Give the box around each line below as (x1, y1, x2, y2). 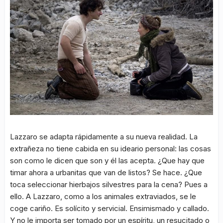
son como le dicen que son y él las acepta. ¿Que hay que (10, 156, 205, 166)
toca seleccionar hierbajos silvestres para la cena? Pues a (10, 180, 208, 190)
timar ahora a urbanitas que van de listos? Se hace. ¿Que (10, 168, 202, 178)
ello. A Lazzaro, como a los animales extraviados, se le (10, 192, 196, 202)
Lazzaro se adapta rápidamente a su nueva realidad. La (10, 132, 198, 142)
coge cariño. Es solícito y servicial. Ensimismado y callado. (10, 204, 209, 214)
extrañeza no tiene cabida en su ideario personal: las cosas (10, 144, 211, 154)
